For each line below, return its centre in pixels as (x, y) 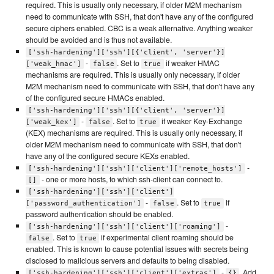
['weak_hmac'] (53, 64)
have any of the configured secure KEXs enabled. (107, 156)
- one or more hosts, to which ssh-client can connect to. (131, 180)
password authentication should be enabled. (99, 214)
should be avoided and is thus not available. (98, 40)
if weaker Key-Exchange (201, 121)
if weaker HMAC (191, 63)
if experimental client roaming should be (167, 238)
